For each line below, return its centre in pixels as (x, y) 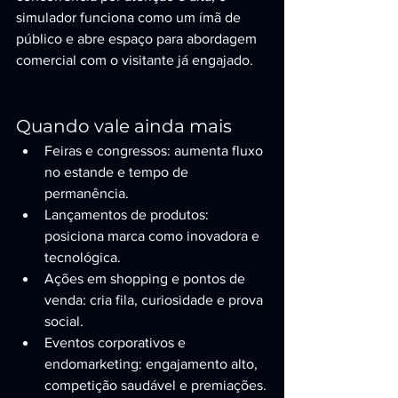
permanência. (87, 193)
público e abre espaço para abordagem (138, 39)
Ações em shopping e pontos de (147, 279)
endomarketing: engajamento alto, (153, 364)
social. (64, 321)
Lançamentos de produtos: (128, 215)
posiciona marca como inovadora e (154, 236)
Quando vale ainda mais (124, 126)
